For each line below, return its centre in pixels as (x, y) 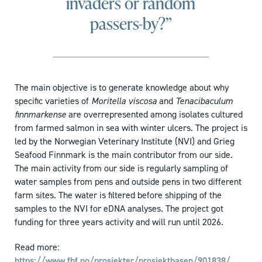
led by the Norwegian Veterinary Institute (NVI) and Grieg (125, 142)
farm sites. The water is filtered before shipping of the (118, 195)
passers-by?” (131, 24)
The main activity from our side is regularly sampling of (121, 168)
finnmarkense (40, 115)
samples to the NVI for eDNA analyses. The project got (119, 209)
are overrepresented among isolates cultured (154, 115)
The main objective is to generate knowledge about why (122, 88)
